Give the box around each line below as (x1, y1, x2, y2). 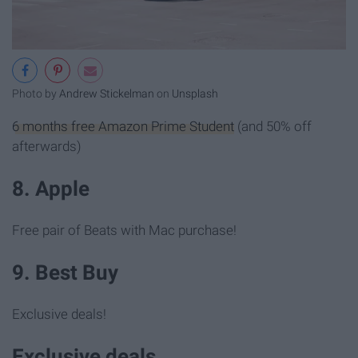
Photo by (12, 86, 59, 101)
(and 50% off (234, 117, 312, 134)
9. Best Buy (12, 260, 118, 284)
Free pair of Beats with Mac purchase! (12, 221, 237, 238)
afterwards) (12, 137, 82, 154)
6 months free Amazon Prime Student (12, 117, 234, 134)
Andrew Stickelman (59, 86, 154, 101)
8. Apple (12, 176, 89, 201)
